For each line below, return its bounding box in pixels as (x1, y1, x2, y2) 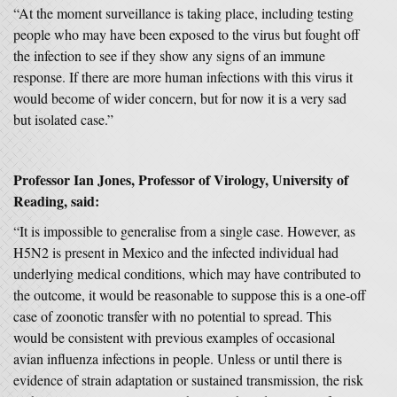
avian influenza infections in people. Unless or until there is (13, 349, 342, 368)
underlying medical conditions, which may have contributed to (13, 264, 361, 283)
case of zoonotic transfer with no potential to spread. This (13, 307, 331, 325)
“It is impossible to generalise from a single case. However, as (13, 222, 355, 240)
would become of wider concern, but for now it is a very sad (13, 89, 346, 107)
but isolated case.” (13, 110, 113, 128)
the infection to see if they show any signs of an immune (13, 46, 325, 65)
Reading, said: (13, 191, 99, 211)
